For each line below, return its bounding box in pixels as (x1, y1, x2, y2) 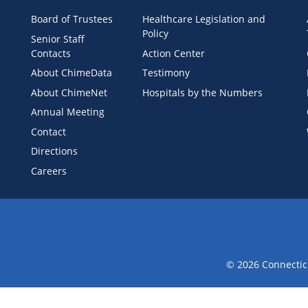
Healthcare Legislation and (142, 12, 266, 25)
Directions (31, 144, 78, 157)
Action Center (142, 46, 206, 60)
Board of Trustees (31, 12, 113, 25)
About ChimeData (31, 66, 112, 79)
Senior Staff (31, 32, 85, 45)
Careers (31, 164, 67, 177)
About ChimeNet (31, 85, 107, 99)
